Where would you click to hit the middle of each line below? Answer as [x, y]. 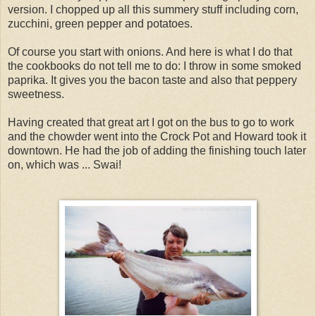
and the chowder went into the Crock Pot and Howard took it [157, 136]
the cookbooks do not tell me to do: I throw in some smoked [154, 66]
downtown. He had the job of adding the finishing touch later [157, 150]
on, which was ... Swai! [65, 164]
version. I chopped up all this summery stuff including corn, [153, 9]
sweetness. [36, 94]
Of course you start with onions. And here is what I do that [150, 51]
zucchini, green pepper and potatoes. [100, 23]
